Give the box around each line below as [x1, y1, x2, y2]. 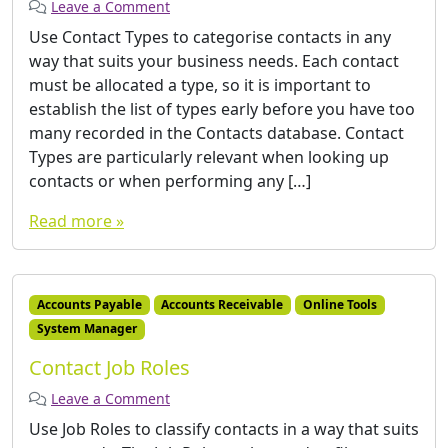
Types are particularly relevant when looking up [29, 146, 389, 169]
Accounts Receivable [161, 296, 284, 314]
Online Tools [302, 296, 377, 314]
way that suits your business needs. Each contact [29, 50, 399, 73]
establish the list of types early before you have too [29, 98, 415, 121]
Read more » [29, 210, 124, 233]
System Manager [36, 320, 137, 338]
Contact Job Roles [29, 353, 190, 381]
